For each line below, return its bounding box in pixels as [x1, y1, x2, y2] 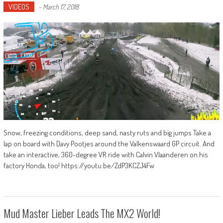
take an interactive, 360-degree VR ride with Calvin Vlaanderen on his [3, 149, 208, 159]
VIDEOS [8, 2, 29, 12]
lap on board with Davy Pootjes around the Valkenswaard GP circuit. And [3, 138, 215, 148]
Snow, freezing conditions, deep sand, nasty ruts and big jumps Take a [3, 127, 211, 137]
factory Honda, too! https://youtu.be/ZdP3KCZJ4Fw [3, 160, 154, 170]
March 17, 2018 [42, 2, 79, 11]
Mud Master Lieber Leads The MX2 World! [3, 205, 160, 221]
